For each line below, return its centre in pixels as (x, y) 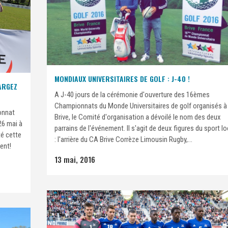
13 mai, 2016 (75, 160)
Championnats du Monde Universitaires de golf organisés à (141, 106)
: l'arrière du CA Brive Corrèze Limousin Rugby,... (123, 140)
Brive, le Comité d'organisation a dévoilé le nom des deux (138, 117)
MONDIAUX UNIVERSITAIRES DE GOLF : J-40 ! (122, 79)
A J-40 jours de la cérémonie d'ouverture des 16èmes (132, 95)
